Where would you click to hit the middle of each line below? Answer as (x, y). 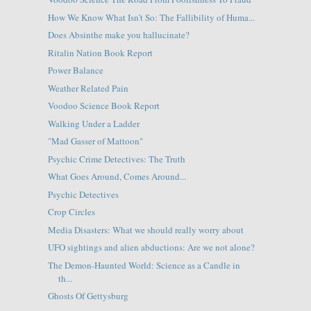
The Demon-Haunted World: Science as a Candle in (144, 265)
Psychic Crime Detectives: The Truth (116, 159)
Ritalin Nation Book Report (100, 52)
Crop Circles (71, 212)
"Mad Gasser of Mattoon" (95, 141)
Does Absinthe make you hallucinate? (118, 35)
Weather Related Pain (88, 88)
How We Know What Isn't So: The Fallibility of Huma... (151, 17)
